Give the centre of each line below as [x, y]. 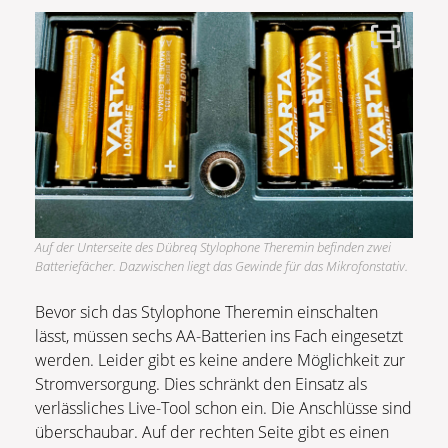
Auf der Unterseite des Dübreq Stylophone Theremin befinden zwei [213, 247]
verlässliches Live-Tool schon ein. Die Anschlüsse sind [223, 408]
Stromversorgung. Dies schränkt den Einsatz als [201, 384]
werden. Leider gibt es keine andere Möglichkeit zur [220, 360]
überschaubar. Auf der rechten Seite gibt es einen [212, 432]
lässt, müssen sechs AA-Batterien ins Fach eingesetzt [219, 336]
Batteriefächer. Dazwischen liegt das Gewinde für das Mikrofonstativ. [223, 266]
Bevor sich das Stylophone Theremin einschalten [206, 312]
